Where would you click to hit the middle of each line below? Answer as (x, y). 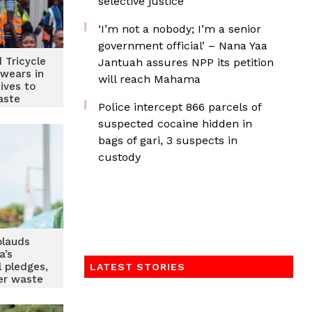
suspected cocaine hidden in (175, 124)
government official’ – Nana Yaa (183, 46)
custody (119, 157)
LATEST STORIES (138, 267)
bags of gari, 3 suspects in (168, 140)
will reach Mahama (149, 79)
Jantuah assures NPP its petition (186, 62)
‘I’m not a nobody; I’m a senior (180, 29)
